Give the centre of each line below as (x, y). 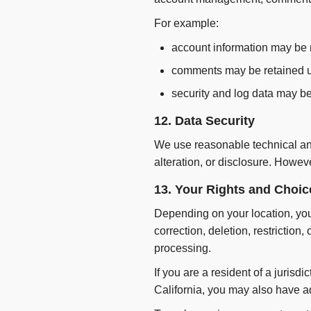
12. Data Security (204, 121)
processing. (183, 249)
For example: (186, 24)
